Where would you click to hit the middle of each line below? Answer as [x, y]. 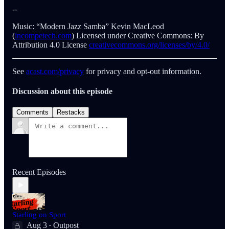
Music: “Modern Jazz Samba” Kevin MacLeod [88, 26]
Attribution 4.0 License [51, 44]
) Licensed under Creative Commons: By [138, 35]
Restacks [71, 112]
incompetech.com [43, 35]
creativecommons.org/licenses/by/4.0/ [149, 44]
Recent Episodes [39, 172]
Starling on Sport [39, 215]
